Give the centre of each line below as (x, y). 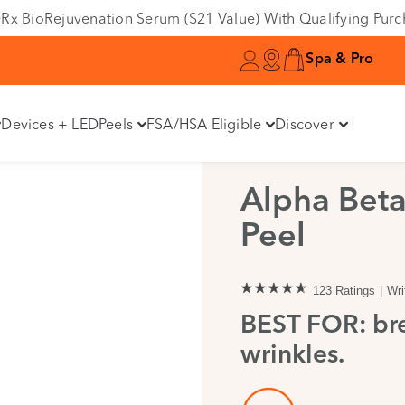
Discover (305, 123)
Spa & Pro (340, 60)
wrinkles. (292, 356)
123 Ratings (344, 291)
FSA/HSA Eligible (204, 123)
